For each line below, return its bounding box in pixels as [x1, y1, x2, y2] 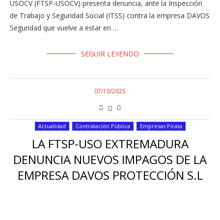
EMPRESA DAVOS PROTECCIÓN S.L [17, 167, 203, 183]
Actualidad [38, 122, 66, 130]
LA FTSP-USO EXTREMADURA [31, 136, 189, 152]
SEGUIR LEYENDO [81, 49, 139, 58]
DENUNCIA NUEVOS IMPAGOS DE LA [13, 151, 207, 167]
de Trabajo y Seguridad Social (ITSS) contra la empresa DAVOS [10, 11, 210, 20]
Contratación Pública [75, 122, 130, 130]
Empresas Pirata [139, 122, 182, 130]
